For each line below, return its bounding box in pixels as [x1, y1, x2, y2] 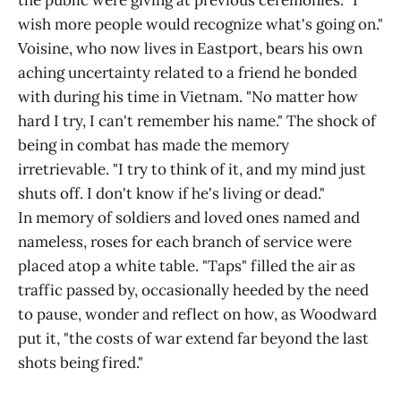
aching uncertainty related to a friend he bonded [18, 63, 357, 82]
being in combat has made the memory [18, 135, 289, 155]
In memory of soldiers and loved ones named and [18, 208, 360, 227]
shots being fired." [18, 353, 143, 372]
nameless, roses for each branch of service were [18, 232, 352, 252]
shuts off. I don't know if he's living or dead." [18, 183, 325, 203]
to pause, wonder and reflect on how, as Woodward [18, 304, 377, 324]
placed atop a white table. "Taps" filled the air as [18, 256, 355, 276]
